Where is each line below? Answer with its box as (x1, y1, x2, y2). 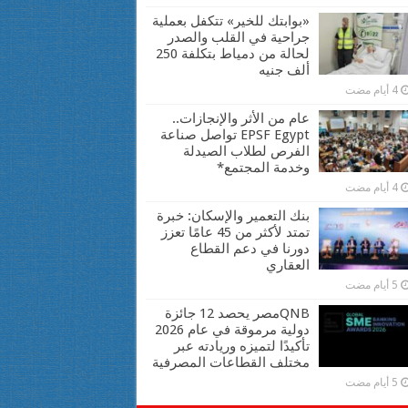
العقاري (265, 256, 310, 273)
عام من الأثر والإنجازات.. (171, 109, 310, 127)
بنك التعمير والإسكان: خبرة (156, 207, 310, 224)
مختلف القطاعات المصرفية (151, 353, 310, 371)
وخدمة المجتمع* (216, 158, 310, 176)
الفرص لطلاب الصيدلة (182, 142, 310, 159)
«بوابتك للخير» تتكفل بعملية (151, 12, 310, 29)
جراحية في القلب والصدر (167, 28, 310, 46)
